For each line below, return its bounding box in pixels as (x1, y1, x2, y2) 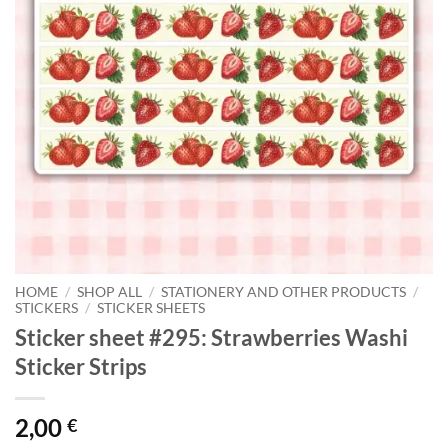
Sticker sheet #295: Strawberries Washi (15, 323, 408, 351)
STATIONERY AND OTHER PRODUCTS (161, 284, 407, 300)
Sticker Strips (15, 352, 147, 380)
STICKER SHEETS (97, 300, 206, 316)
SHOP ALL (77, 284, 143, 300)
